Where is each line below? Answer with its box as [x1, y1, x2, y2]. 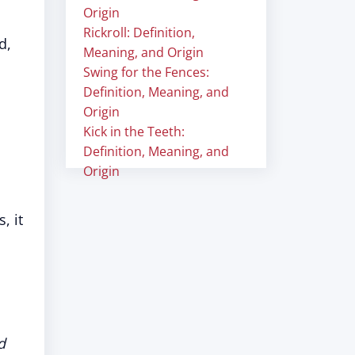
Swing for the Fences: [83, 63, 209, 81]
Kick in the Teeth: [83, 123, 185, 140]
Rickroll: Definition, [83, 24, 195, 41]
